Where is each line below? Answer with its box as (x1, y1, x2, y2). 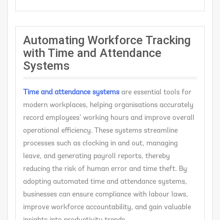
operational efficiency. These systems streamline (23, 127, 178, 135)
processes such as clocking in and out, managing (23, 139, 178, 147)
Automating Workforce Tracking (23, 33, 191, 47)
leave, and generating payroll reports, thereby (23, 152, 170, 160)
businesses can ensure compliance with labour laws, (23, 191, 188, 198)
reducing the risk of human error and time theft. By (23, 165, 187, 173)
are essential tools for (119, 88, 192, 96)
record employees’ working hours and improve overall (23, 114, 194, 122)
